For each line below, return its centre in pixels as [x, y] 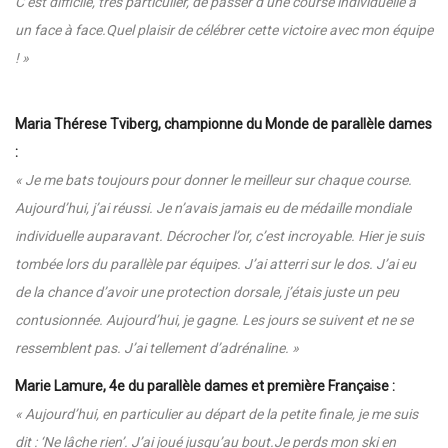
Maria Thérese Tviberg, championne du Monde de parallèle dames [223, 123]
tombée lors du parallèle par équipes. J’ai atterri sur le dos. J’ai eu [215, 263]
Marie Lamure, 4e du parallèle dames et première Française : [205, 385]
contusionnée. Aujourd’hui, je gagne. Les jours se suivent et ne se [214, 319]
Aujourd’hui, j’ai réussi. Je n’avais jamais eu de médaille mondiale [213, 207]
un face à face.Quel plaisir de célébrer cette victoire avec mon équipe [224, 29]
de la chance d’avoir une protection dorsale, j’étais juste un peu [207, 291]
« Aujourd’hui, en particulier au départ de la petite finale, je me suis [216, 413]
